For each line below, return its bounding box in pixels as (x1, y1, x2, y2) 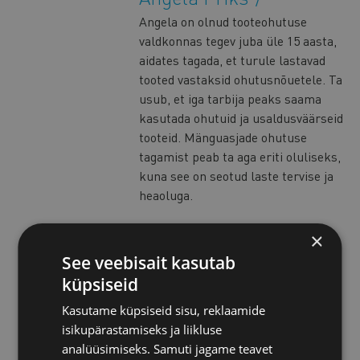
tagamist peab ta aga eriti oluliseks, (139, 148, 341, 166)
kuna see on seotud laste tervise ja (139, 167, 333, 185)
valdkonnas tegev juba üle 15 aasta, (139, 32, 337, 50)
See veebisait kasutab (62, 252, 236, 274)
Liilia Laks (139, 231, 232, 257)
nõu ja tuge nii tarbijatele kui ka (139, 317, 317, 335)
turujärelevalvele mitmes (139, 279, 280, 297)
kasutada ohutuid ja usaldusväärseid (139, 109, 343, 127)
